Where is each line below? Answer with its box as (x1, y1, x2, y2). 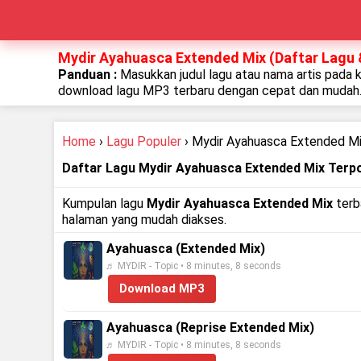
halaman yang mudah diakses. (62, 212, 227, 227)
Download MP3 (119, 281, 205, 296)
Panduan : (57, 67, 120, 82)
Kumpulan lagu (62, 196, 147, 211)
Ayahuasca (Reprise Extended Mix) (106, 320, 315, 335)
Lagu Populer (106, 134, 182, 149)
